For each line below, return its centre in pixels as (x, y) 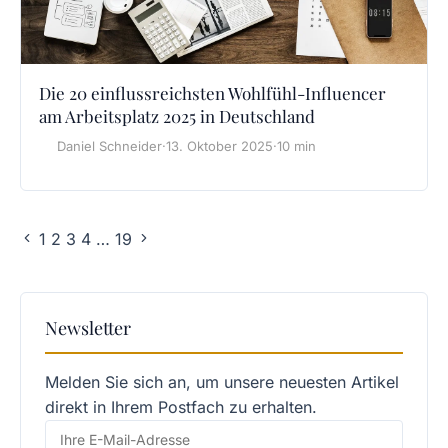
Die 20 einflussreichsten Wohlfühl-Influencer (212, 92)
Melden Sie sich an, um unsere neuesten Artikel (222, 381)
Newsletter (88, 327)
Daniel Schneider (109, 145)
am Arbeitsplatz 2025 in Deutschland (177, 115)
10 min (296, 145)
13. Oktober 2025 (219, 145)
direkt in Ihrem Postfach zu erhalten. (181, 406)
